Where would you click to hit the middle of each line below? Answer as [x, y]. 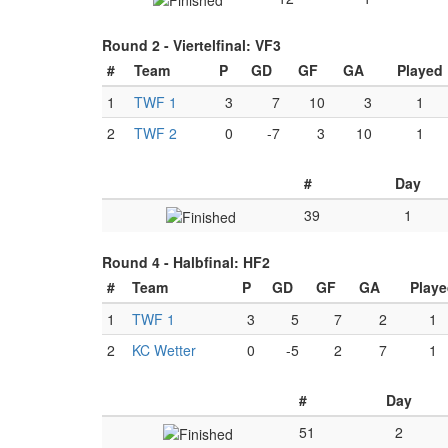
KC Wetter [164, 350]
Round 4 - [137, 262]
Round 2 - [137, 45]
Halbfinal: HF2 [221, 262]
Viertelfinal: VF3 [227, 45]
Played [420, 70]
